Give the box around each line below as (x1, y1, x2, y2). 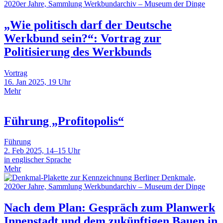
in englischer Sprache (4, 155, 71, 164)
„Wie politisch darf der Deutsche (4, 18, 172, 31)
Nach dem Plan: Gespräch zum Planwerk (4, 201, 215, 215)
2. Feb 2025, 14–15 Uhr (4, 146, 80, 155)
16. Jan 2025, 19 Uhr (4, 77, 71, 86)
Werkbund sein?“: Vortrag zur (4, 31, 161, 45)
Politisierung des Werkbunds (4, 45, 151, 58)
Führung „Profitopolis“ (4, 114, 124, 127)
